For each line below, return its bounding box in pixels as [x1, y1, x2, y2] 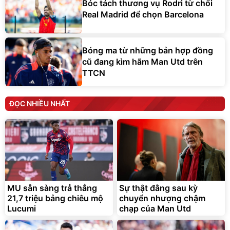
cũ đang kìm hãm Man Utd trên [82, 56, 203, 67]
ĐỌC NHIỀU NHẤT [9, 99, 70, 108]
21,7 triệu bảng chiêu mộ [7, 193, 103, 203]
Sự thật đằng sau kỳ [119, 182, 198, 193]
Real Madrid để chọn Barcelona [82, 9, 204, 20]
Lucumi [7, 203, 36, 214]
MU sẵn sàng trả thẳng [7, 182, 97, 193]
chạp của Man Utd [119, 203, 191, 214]
